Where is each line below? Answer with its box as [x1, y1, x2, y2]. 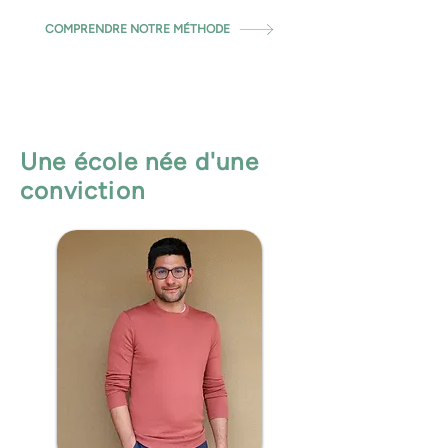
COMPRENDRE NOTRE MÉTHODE [44, 22, 230, 36]
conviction [20, 176, 145, 205]
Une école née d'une [20, 147, 259, 176]
